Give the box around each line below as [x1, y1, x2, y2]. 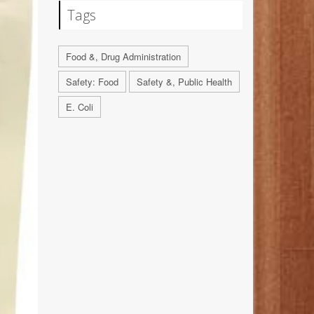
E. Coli [65, 100, 93, 114]
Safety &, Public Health [136, 75, 232, 89]
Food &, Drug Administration [65, 50, 181, 64]
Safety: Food [65, 75, 118, 89]
